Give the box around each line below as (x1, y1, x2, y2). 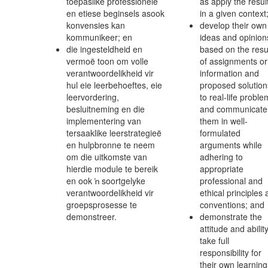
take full (200, 234, 229, 246)
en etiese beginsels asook (66, 7, 165, 19)
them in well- (200, 115, 248, 127)
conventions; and (200, 199, 264, 211)
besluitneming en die (66, 103, 145, 115)
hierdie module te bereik (66, 163, 158, 175)
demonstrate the (200, 211, 262, 223)
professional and (200, 175, 263, 187)
